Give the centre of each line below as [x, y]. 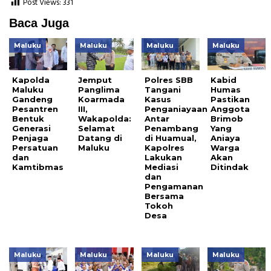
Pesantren [35, 109]
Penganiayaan [176, 109]
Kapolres [164, 148]
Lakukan [163, 158]
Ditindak [230, 167]
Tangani [162, 90]
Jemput [95, 80]
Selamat [97, 129]
